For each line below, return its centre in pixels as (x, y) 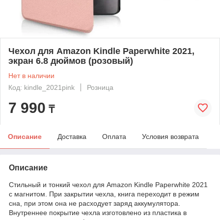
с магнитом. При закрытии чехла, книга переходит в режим (104, 194)
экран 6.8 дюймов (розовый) (71, 61)
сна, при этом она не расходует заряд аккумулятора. (95, 203)
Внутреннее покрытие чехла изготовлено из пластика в (98, 212)
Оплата (114, 136)
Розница (100, 87)
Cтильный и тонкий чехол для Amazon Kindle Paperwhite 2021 (109, 184)
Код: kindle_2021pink (41, 87)
